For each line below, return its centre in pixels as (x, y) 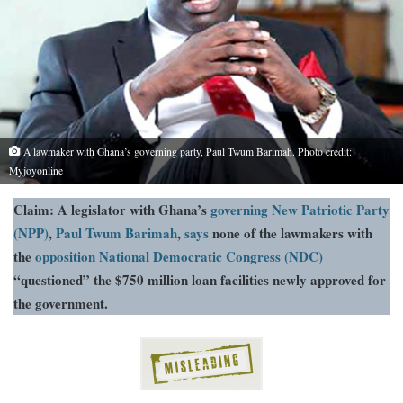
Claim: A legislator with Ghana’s (112, 210)
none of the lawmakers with (291, 233)
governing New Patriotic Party (300, 210)
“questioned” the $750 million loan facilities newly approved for (200, 280)
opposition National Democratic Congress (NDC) (179, 257)
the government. (61, 304)
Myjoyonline (36, 171)
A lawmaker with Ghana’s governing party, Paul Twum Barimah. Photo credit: (186, 152)
